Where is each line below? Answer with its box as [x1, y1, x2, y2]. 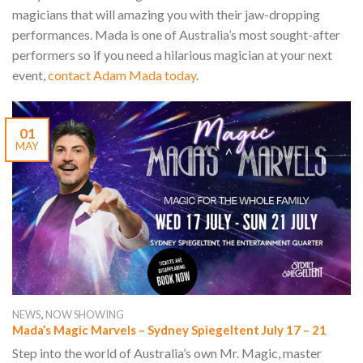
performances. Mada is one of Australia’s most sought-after [12, 27, 340, 43]
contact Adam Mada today [48, 67, 196, 83]
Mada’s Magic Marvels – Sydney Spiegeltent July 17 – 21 [12, 322, 327, 337]
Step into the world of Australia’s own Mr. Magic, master [12, 345, 322, 361]
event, [12, 67, 48, 83]
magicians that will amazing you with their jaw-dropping [12, 6, 320, 23]
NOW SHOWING [45, 307, 124, 321]
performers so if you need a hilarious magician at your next [12, 47, 332, 63]
